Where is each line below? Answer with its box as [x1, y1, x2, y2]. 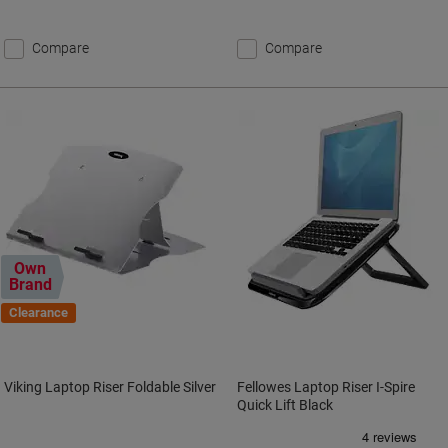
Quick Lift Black [237, 397, 334, 413]
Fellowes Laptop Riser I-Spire [237, 379, 416, 395]
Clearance [9, 305, 68, 320]
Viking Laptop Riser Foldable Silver [4, 379, 216, 395]
